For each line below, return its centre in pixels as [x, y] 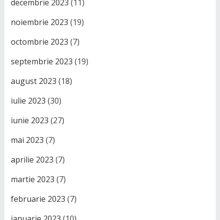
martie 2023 [32, 179]
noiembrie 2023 [39, 22]
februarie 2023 [38, 199]
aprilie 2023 [32, 160]
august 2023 [33, 81]
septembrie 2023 [41, 62]
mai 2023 [27, 140]
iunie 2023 [29, 121]
